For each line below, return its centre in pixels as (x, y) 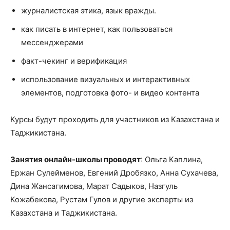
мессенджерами (52, 43)
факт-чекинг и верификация (74, 61)
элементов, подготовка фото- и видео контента (110, 93)
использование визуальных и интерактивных (106, 80)
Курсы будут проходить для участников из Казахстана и (115, 120)
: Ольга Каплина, (172, 160)
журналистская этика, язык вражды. (89, 11)
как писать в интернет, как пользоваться (97, 29)
